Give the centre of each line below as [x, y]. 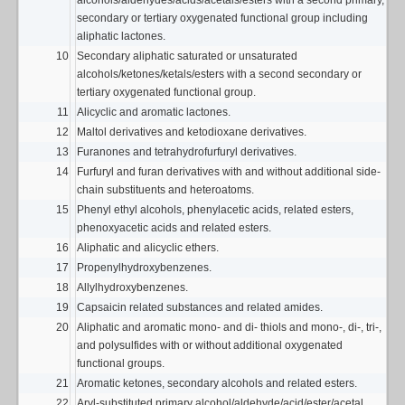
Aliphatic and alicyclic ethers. [148, 248]
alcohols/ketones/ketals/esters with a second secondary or [219, 75]
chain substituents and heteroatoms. [165, 190]
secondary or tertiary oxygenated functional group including [222, 19]
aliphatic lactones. [121, 37]
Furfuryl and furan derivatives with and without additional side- [229, 172]
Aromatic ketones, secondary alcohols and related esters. [217, 384]
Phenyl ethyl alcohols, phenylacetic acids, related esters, [215, 210]
